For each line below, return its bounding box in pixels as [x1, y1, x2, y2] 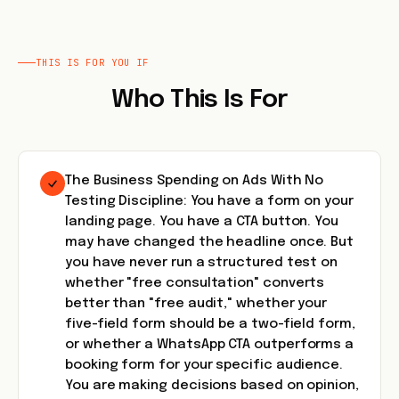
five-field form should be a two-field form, [65, 317, 355, 331]
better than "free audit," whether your [65, 297, 328, 311]
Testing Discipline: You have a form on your [65, 194, 354, 208]
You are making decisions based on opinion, [65, 379, 359, 393]
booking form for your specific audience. [65, 358, 343, 372]
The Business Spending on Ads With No [65, 174, 324, 188]
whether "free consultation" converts [65, 276, 325, 290]
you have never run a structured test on [65, 256, 338, 270]
